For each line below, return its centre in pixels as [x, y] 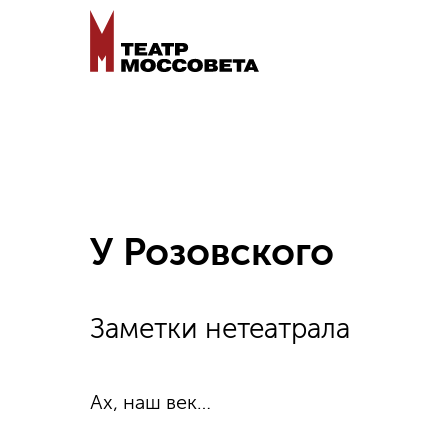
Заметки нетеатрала [220, 328]
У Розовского [212, 252]
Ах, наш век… [150, 402]
